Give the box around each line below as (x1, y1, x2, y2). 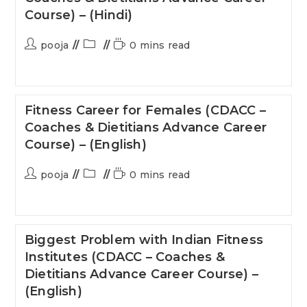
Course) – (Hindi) (24, 8, 133, 23)
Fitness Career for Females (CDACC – (24, 103, 266, 118)
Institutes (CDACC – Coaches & (24, 249, 225, 265)
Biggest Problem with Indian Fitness (24, 232, 263, 247)
